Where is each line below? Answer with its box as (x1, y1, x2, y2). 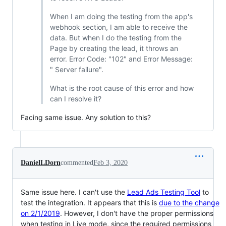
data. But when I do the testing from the (49, 33, 182, 42)
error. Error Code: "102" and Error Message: (49, 54, 193, 63)
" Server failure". (49, 65, 103, 74)
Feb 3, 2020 (93, 158, 128, 166)
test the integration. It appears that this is (21, 198, 159, 207)
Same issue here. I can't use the (21, 187, 127, 196)
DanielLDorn (21, 158, 61, 166)
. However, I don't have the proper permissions (60, 208, 213, 217)
